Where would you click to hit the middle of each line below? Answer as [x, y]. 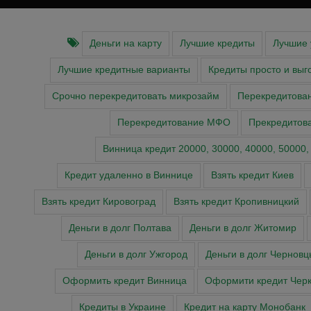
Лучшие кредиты [217, 44]
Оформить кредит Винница [125, 281]
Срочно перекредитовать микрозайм [135, 96]
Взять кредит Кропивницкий [236, 202]
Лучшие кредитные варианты [124, 70]
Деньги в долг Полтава [120, 228]
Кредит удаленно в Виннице [129, 176]
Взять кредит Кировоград [98, 202]
